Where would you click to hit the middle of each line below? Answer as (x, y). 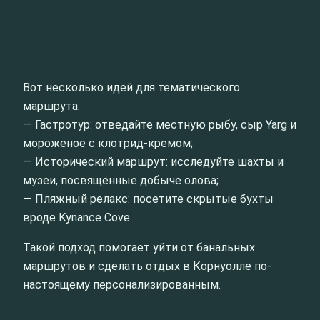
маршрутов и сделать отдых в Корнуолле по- (147, 266)
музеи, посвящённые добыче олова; (121, 180)
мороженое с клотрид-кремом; (108, 143)
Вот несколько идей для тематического (131, 87)
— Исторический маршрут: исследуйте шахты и (153, 161)
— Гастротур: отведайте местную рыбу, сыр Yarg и (160, 124)
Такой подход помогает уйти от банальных (139, 247)
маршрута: (51, 106)
